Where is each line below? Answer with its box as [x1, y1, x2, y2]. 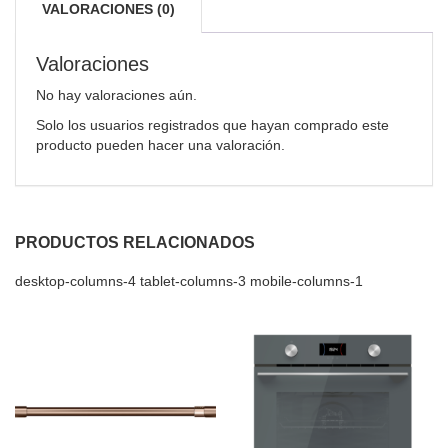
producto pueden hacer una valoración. [36, 137, 285, 154]
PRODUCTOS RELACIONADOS [15, 234, 255, 252]
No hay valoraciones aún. [36, 87, 197, 104]
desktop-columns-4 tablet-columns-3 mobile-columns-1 [15, 273, 363, 290]
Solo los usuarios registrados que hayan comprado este [36, 117, 389, 134]
